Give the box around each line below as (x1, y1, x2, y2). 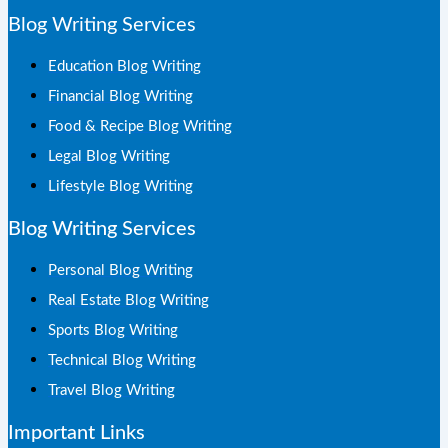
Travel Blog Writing (48, 383, 175, 399)
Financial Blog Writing (48, 89, 193, 105)
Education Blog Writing (48, 59, 201, 75)
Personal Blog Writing (48, 263, 193, 279)
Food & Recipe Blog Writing (48, 119, 232, 135)
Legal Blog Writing (48, 149, 170, 165)
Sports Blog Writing (48, 323, 178, 339)
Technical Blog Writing (48, 353, 196, 369)
